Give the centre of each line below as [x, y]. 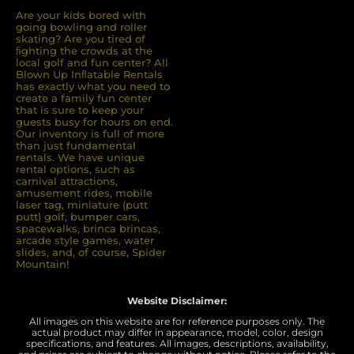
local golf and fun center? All [92, 63]
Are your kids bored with [81, 15]
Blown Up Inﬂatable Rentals [89, 75]
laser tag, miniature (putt [82, 205]
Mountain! [42, 264]
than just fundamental [76, 146]
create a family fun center [84, 98]
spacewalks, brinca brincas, [88, 229]
